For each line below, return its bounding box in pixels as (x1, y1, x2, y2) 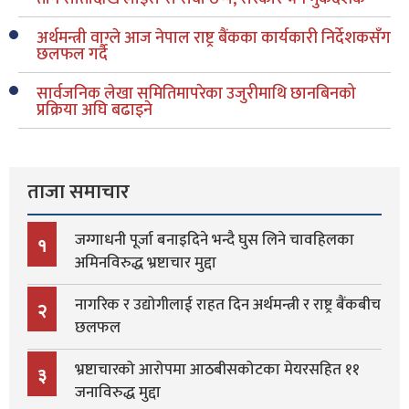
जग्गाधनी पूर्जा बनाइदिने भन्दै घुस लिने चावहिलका (75, 227, 354, 254)
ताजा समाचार (27, 175, 130, 210)
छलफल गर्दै (37, 41, 108, 69)
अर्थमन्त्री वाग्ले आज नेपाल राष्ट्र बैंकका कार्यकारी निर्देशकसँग (37, 25, 391, 53)
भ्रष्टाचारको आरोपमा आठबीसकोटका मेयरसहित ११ (75, 357, 360, 383)
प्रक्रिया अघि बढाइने (37, 97, 152, 125)
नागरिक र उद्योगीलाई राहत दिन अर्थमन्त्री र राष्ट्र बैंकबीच (75, 292, 381, 319)
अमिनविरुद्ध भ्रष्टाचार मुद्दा (75, 250, 216, 277)
